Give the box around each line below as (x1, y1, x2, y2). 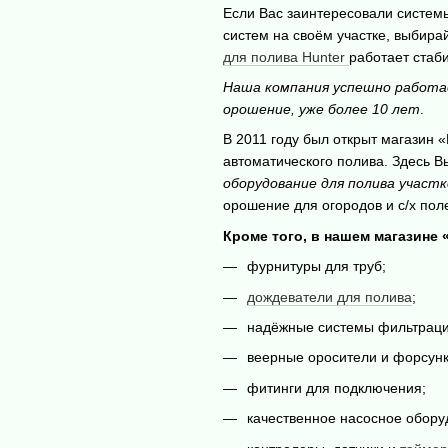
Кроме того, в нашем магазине (222, 227, 442, 244)
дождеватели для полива (246, 288, 412, 305)
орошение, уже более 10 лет (222, 101, 420, 117)
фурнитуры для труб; (246, 258, 386, 275)
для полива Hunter (222, 48, 349, 65)
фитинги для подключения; (246, 379, 426, 396)
